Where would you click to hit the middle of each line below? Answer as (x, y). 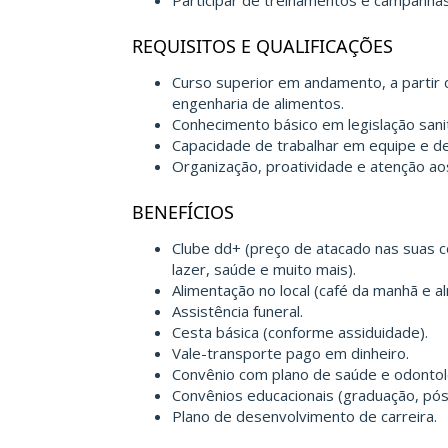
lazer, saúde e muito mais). (264, 269)
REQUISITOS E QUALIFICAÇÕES (262, 46)
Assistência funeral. (237, 311)
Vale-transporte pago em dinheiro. (290, 353)
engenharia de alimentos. (258, 103)
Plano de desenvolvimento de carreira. (304, 416)
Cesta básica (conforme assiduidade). (300, 332)
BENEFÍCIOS (183, 212)
